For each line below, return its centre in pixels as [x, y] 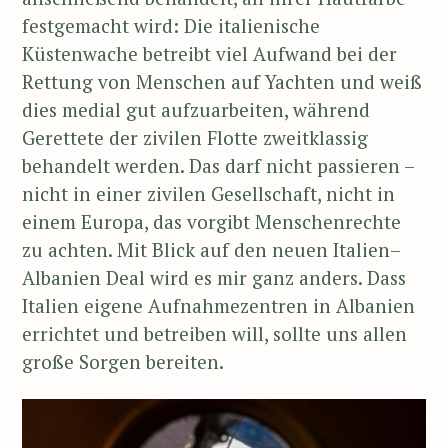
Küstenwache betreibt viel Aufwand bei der [209, 54]
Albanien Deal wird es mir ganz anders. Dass [214, 278]
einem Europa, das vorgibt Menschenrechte [211, 222]
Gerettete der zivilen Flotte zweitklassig [195, 138]
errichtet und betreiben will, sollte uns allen [214, 334]
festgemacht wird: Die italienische [171, 26]
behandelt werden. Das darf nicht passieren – [218, 166]
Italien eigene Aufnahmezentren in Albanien [218, 306]
